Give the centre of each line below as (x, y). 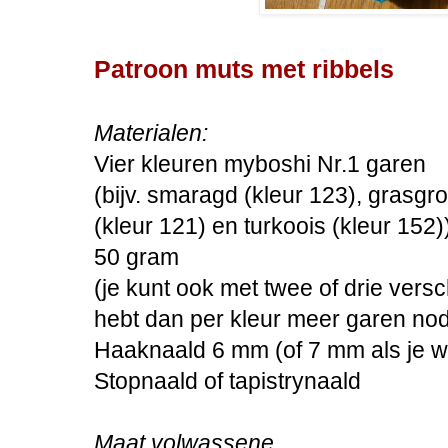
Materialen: (151, 133)
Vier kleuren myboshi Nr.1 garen (260, 164)
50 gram (136, 257)
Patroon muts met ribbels (244, 70)
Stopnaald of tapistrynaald (227, 381)
